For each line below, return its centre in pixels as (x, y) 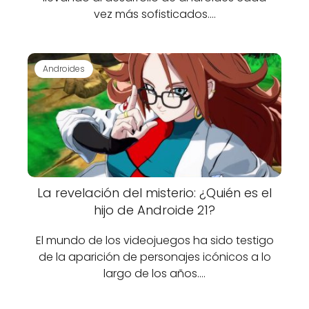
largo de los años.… (154, 273)
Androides (64, 68)
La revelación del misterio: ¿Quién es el (154, 193)
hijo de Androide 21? (154, 210)
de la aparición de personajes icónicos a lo (154, 257)
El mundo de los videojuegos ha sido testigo (154, 240)
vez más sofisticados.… (154, 14)
